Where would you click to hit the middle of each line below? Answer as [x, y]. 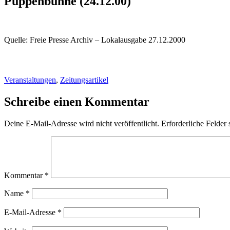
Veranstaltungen [30, 80]
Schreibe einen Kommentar [77, 101]
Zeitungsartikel [84, 80]
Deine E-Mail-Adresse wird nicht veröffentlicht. [82, 123]
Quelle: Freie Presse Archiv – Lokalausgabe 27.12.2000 [95, 40]
